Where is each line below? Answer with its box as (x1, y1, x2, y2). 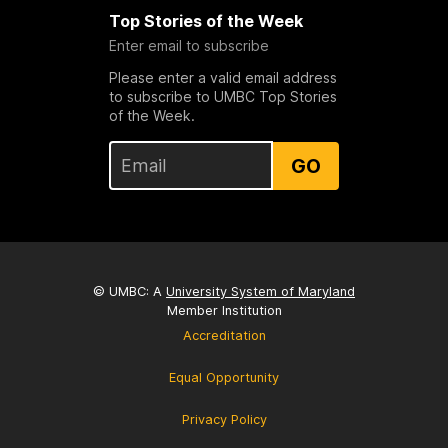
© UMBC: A (93, 283, 166, 299)
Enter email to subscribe (108, 37, 269, 55)
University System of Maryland (166, 283, 355, 299)
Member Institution (166, 302, 282, 318)
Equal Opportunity (169, 369, 279, 385)
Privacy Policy (181, 411, 267, 427)
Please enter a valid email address (108, 69, 337, 87)
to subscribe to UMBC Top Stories (108, 88, 337, 106)
